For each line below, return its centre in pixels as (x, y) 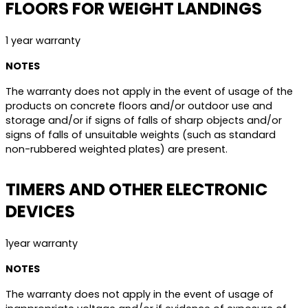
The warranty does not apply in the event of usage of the (149, 91)
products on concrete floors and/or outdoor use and (139, 106)
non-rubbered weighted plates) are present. (117, 149)
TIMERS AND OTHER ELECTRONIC (136, 189)
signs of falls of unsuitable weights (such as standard (141, 135)
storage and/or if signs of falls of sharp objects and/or (144, 120)
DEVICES (40, 211)
